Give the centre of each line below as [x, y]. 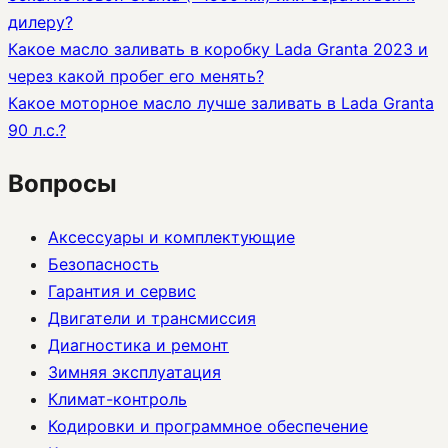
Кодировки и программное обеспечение [208, 425]
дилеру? [40, 22]
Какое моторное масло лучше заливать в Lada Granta [221, 103]
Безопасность [103, 263]
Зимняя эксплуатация [134, 371]
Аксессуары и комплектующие [171, 236]
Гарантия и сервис [122, 290]
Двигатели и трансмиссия [152, 317]
